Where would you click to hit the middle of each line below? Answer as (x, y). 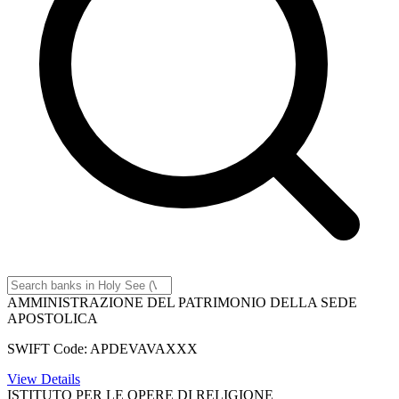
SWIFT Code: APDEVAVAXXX (102, 348)
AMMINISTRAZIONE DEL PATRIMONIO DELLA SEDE (182, 302)
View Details (44, 379)
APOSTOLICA (53, 318)
